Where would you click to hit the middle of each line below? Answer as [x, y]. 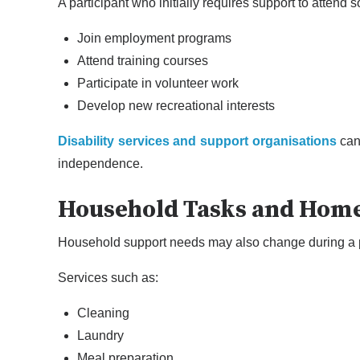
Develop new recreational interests [176, 105]
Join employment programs [154, 38]
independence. [100, 163]
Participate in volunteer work [158, 83]
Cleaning [103, 313]
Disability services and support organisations [197, 141]
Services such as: [108, 278]
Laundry [100, 336]
